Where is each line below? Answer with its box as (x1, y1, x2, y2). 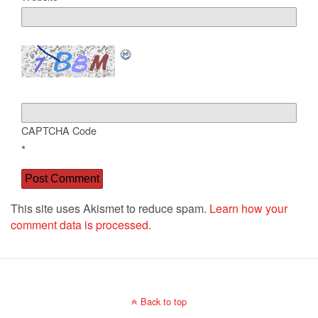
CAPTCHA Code (21, 123, 97, 138)
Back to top (141, 295, 187, 309)
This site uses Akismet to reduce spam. (11, 200, 209, 217)
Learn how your (209, 200, 287, 217)
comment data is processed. (11, 216, 151, 234)
